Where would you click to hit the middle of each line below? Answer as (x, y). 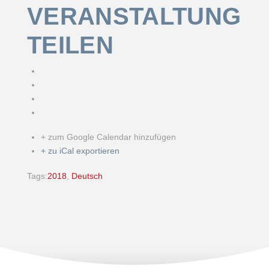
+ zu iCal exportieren (80, 151)
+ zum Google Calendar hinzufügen (108, 137)
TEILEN (70, 45)
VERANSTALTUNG (134, 16)
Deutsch (87, 176)
